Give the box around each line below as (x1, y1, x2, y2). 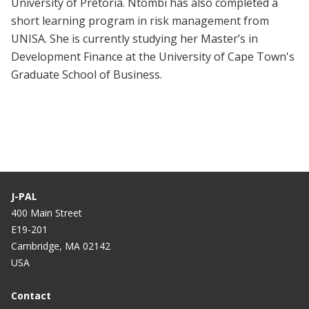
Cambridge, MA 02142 (11, 239, 110, 252)
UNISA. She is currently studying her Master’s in (11, 30, 258, 46)
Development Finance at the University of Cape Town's (11, 48, 295, 64)
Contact (11, 288, 51, 302)
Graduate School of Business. (11, 66, 162, 82)
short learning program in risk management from (11, 12, 269, 28)
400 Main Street (11, 206, 82, 219)
